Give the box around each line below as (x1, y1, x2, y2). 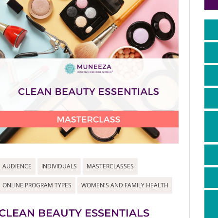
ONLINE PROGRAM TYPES (2, 181, 72, 189)
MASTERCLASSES (86, 162, 134, 170)
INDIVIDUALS (41, 162, 77, 170)
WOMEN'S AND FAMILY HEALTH (81, 181, 168, 189)
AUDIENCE (2, 162, 32, 170)
